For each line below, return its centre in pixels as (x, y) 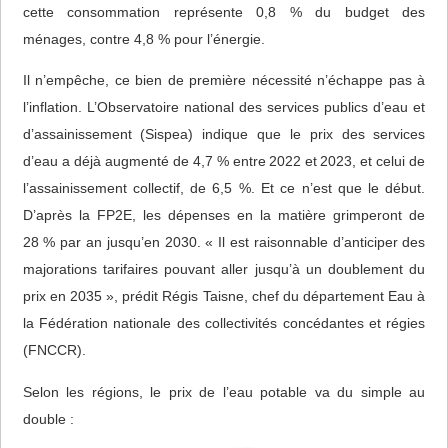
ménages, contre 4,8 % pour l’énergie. (143, 38)
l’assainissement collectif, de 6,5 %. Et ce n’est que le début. (224, 188)
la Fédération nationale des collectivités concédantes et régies (224, 323)
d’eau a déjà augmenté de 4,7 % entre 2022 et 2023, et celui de (224, 161)
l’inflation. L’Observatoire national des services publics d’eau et (224, 107)
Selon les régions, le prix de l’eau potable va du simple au (224, 391)
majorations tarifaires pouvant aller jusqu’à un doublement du (224, 269)
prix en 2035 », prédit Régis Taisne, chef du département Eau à (224, 296)
